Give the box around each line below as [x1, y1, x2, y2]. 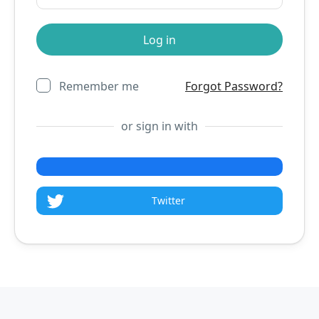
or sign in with [121, 118, 198, 134]
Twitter [151, 194, 185, 207]
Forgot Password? [185, 78, 283, 94]
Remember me [59, 78, 139, 94]
